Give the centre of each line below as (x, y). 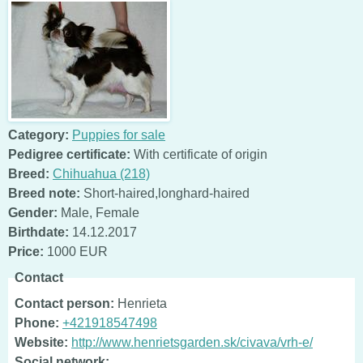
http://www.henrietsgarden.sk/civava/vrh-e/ (192, 342)
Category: (38, 135)
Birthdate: (38, 232)
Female (117, 212)
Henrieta (141, 303)
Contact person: (64, 303)
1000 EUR (76, 251)
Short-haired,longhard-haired (165, 193)
